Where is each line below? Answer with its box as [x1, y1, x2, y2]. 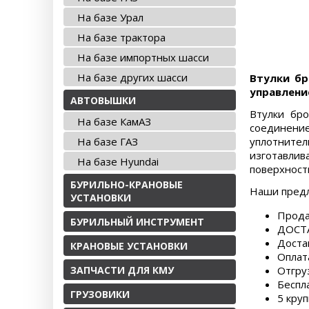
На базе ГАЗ [77, 134, 138, 148]
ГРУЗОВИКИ [70, 288, 130, 301]
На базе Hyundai [77, 154, 159, 168]
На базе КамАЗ [77, 114, 151, 128]
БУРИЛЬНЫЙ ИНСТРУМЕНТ [70, 215, 204, 228]
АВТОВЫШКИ [70, 94, 136, 107]
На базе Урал [77, 10, 143, 24]
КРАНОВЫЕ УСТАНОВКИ [70, 239, 188, 252]
